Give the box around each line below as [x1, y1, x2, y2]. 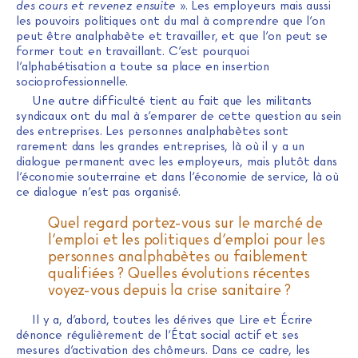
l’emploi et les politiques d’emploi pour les [48, 230, 325, 248]
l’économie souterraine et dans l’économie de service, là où [16, 169, 340, 184]
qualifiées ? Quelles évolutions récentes [48, 264, 311, 281]
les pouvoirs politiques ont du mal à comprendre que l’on [16, 13, 325, 28]
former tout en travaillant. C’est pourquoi [16, 43, 249, 58]
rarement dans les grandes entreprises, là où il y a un [16, 138, 304, 153]
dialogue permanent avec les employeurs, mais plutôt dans [16, 153, 337, 169]
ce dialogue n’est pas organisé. [16, 184, 181, 199]
